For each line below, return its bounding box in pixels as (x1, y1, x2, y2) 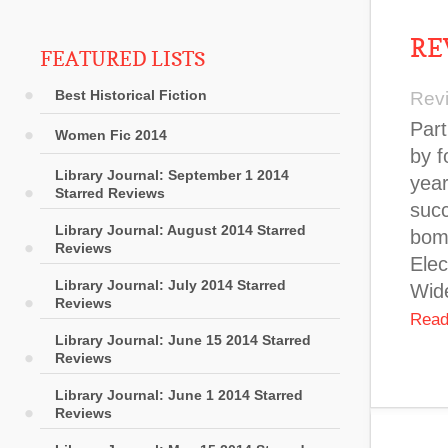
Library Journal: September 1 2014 (55, 167, 289, 183)
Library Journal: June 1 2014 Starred (55, 387, 303, 403)
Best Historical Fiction (55, 87, 207, 103)
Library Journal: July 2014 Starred (55, 277, 286, 293)
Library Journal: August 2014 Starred (55, 222, 306, 238)
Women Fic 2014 (55, 127, 167, 143)
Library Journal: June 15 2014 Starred (55, 332, 311, 348)
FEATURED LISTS (40, 47, 205, 71)
